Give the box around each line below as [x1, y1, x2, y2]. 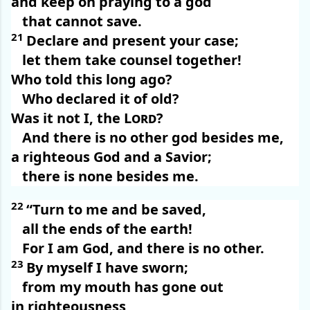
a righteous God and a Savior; [11, 147, 212, 167]
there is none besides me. [22, 167, 199, 186]
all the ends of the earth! [22, 219, 192, 239]
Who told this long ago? [11, 70, 172, 89]
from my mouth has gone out [22, 277, 224, 297]
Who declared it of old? [22, 89, 179, 109]
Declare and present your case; [26, 31, 239, 51]
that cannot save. [22, 12, 142, 31]
